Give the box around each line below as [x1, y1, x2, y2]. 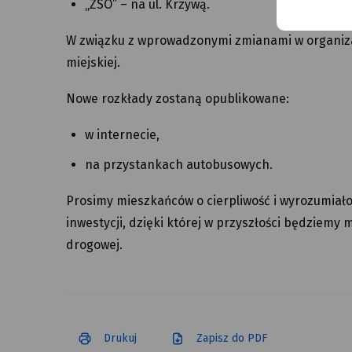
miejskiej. [66, 55, 120, 71]
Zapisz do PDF [196, 332, 267, 346]
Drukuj [104, 332, 137, 346]
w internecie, [85, 127, 159, 143]
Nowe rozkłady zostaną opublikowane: [66, 91, 289, 107]
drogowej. [66, 237, 123, 253]
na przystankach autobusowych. [85, 157, 273, 173]
